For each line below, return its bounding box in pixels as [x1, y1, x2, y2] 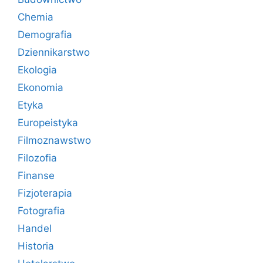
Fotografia [18, 205, 65, 217]
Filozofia [18, 152, 57, 164]
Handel [18, 222, 52, 234]
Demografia [18, 29, 72, 41]
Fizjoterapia [18, 187, 72, 199]
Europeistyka [18, 117, 78, 129]
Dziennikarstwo [18, 46, 90, 58]
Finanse [18, 170, 55, 181]
